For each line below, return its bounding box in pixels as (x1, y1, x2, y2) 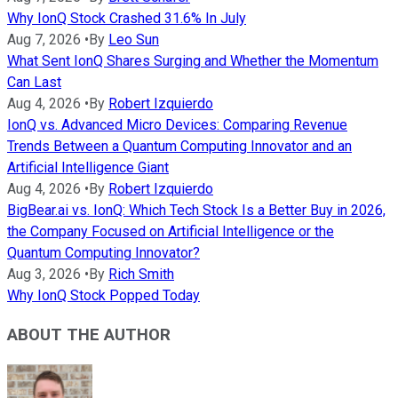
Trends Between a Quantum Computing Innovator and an (7, 137, 352, 155)
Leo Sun (108, 30, 159, 48)
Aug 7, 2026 (7, 30, 81, 48)
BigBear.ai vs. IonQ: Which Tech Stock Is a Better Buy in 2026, (7, 201, 386, 219)
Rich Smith (108, 265, 174, 283)
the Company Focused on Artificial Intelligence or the (7, 222, 334, 240)
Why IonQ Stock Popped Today (7, 286, 200, 304)
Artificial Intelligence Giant (7, 158, 169, 176)
